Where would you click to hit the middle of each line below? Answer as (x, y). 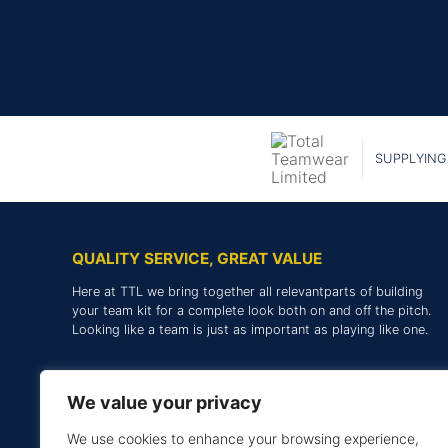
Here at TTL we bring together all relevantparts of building (247, 291)
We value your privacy (164, 402)
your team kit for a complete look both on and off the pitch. (251, 310)
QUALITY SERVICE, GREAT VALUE (197, 258)
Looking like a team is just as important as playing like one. (250, 329)
